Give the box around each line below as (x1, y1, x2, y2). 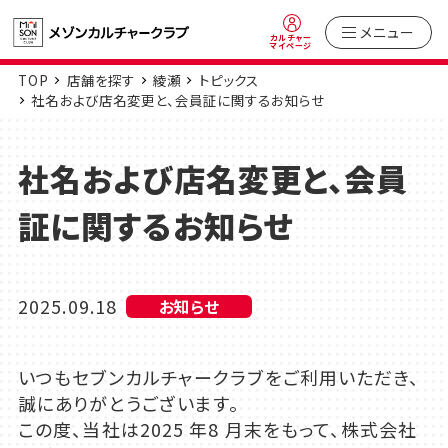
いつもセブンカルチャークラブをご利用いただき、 (17, 364, 419, 391)
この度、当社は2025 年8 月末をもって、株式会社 (17, 416, 418, 443)
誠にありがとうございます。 (17, 390, 240, 417)
